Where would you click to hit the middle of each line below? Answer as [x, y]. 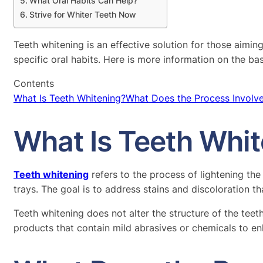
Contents [34, 83]
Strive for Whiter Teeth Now [82, 14]
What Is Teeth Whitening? [70, 98]
